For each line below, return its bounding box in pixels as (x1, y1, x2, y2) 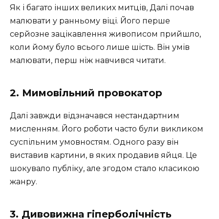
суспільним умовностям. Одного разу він (10, 137, 179, 147)
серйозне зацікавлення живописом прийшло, (10, 29, 201, 39)
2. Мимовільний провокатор (10, 87, 162, 99)
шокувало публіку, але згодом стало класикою (10, 164, 199, 174)
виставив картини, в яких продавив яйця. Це (10, 151, 197, 160)
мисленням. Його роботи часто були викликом (10, 124, 203, 134)
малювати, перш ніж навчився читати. (10, 56, 166, 66)
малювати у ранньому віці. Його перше (10, 16, 170, 26)
